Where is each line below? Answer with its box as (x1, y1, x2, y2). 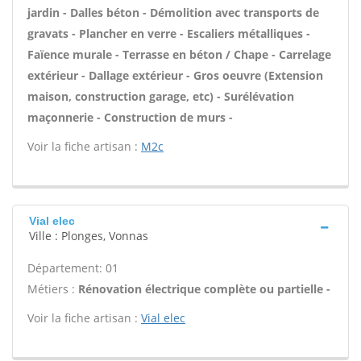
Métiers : (27, 281, 78, 297)
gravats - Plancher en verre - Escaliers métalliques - (27, 26, 310, 41)
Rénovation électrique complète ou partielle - (78, 281, 330, 297)
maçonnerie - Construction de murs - (27, 110, 233, 125)
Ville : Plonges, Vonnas (29, 228, 148, 243)
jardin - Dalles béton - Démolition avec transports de (27, 5, 319, 20)
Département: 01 (27, 260, 118, 276)
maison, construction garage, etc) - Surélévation (27, 89, 294, 104)
